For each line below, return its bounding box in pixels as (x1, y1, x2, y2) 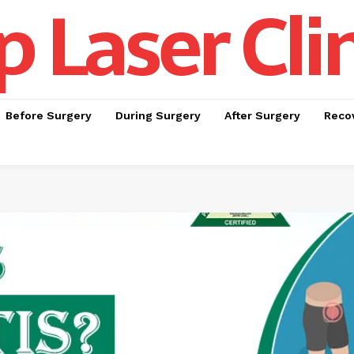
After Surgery (224, 109, 300, 122)
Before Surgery (6, 109, 92, 122)
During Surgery (115, 109, 201, 122)
